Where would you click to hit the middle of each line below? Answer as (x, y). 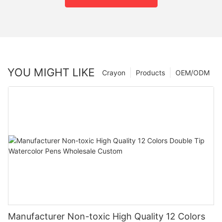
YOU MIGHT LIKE (51, 72)
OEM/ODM (193, 72)
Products (150, 72)
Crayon (114, 72)
